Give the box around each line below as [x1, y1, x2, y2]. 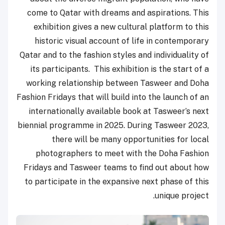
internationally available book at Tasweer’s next [29, 106, 209, 116]
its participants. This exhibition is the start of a [30, 64, 209, 74]
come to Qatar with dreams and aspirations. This [27, 8, 209, 18]
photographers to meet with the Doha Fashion [36, 148, 209, 158]
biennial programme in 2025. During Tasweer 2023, [18, 120, 209, 130]
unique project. [155, 190, 209, 200]
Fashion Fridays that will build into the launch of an [17, 92, 209, 102]
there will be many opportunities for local [52, 134, 209, 144]
